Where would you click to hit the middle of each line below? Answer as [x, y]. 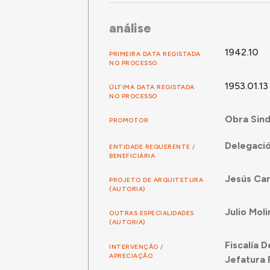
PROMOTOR [129, 120]
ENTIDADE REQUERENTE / [152, 146]
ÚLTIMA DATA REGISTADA [152, 87]
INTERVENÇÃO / [136, 246]
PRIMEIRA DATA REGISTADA [155, 54]
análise [130, 28]
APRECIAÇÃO [131, 256]
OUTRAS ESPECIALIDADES [152, 213]
